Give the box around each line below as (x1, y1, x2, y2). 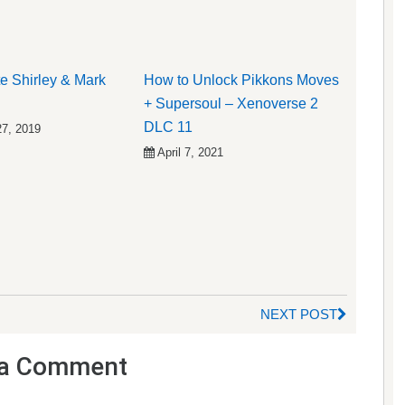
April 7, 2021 (157, 145, 223, 159)
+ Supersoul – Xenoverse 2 (144, 95, 318, 111)
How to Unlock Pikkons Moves (144, 71, 339, 88)
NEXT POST (260, 306, 337, 322)
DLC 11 (144, 118, 193, 135)
